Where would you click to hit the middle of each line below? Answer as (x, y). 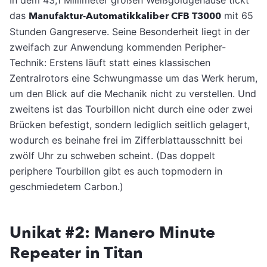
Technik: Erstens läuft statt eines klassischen (110, 62)
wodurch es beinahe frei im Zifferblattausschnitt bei (126, 140)
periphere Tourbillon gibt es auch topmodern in (116, 171)
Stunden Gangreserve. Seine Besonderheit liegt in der (130, 31)
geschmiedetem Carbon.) (66, 186)
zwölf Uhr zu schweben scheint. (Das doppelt (112, 155)
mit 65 (237, 15)
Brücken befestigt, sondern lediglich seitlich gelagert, (130, 124)
